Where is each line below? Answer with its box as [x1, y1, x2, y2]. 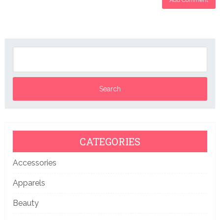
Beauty [12, 198, 39, 208]
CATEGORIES [79, 135, 140, 148]
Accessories [12, 158, 56, 167]
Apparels [12, 178, 45, 188]
